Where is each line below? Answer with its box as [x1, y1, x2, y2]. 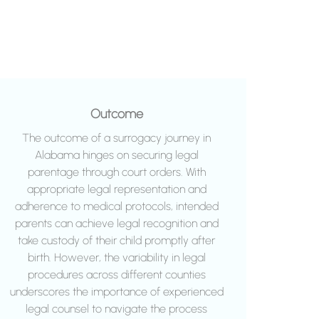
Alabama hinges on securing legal [34, 148, 199, 162]
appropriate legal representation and [26, 182, 206, 197]
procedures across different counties [27, 268, 206, 282]
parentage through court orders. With [27, 165, 206, 179]
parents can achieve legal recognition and [14, 216, 219, 231]
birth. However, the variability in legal [27, 251, 206, 265]
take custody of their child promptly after [18, 234, 216, 248]
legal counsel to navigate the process [26, 302, 208, 316]
